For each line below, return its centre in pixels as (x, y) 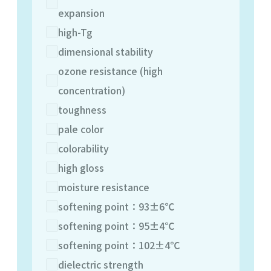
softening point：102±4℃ (119, 245)
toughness (82, 109)
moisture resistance (103, 187)
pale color (80, 129)
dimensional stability (105, 51)
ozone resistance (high (110, 70)
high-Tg (75, 32)
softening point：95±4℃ (116, 225)
